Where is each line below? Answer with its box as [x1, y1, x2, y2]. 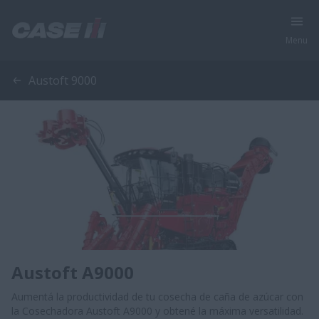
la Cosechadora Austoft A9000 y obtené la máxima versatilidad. [11, 304, 303, 318]
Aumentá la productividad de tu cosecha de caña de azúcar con [11, 290, 303, 303]
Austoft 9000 [28, 73, 97, 88]
